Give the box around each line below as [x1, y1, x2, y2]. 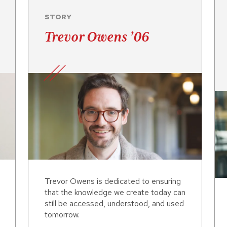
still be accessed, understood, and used [45, 198, 184, 209]
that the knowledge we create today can [45, 187, 185, 198]
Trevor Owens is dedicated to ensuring [45, 176, 181, 187]
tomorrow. [45, 209, 80, 220]
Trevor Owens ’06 [45, 28, 149, 45]
